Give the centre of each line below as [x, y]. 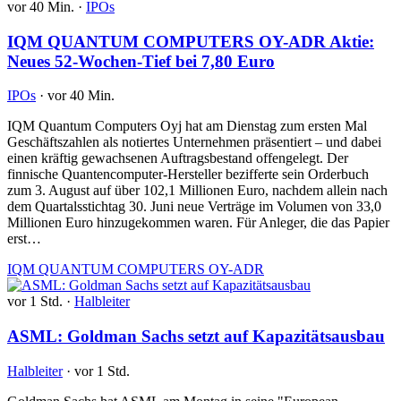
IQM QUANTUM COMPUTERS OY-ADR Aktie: [191, 41]
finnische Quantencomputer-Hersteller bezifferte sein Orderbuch [188, 175]
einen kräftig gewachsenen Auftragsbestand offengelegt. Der [178, 158]
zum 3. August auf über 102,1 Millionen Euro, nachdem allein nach [197, 191]
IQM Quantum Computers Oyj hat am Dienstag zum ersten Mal [187, 126]
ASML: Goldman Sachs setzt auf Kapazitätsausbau [196, 337]
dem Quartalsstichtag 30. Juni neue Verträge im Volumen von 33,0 [194, 207]
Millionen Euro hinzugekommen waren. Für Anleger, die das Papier [198, 223]
